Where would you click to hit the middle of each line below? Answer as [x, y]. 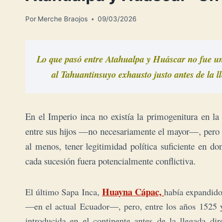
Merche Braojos [63, 19]
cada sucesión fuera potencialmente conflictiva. [112, 161]
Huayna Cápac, [133, 192]
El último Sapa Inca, [64, 192]
